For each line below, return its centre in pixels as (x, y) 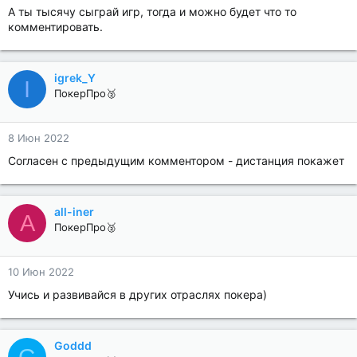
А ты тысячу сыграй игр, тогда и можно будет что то (152, 12)
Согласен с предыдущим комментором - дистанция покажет (176, 161)
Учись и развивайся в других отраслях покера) (137, 294)
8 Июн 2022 (39, 138)
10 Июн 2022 (41, 272)
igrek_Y (75, 78)
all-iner (74, 212)
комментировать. (55, 27)
